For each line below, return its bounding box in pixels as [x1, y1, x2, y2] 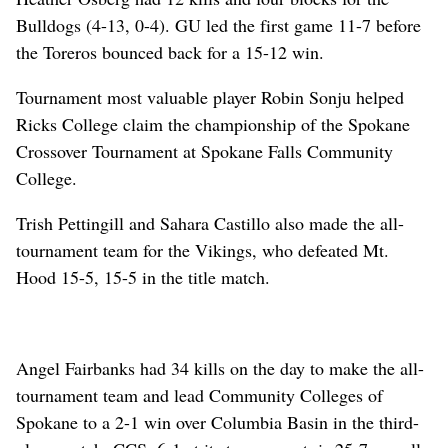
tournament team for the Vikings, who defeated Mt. [16, 237, 389, 262]
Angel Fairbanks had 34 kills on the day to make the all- [16, 355, 424, 380]
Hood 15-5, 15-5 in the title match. [16, 264, 270, 289]
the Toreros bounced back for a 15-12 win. [16, 39, 324, 64]
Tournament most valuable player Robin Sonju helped [16, 84, 404, 109]
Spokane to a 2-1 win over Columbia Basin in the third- [16, 409, 419, 434]
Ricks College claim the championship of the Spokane [16, 111, 410, 136]
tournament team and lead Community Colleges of [16, 382, 383, 407]
